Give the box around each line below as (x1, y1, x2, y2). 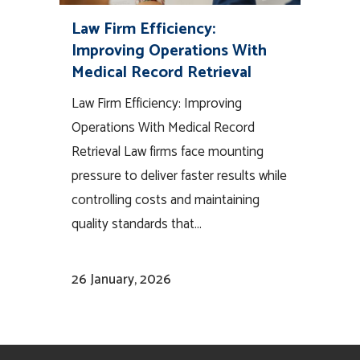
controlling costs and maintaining (72, 189, 260, 212)
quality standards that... (72, 213, 202, 236)
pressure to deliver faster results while (72, 165, 287, 188)
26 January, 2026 (72, 268, 171, 291)
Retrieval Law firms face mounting (72, 141, 264, 164)
